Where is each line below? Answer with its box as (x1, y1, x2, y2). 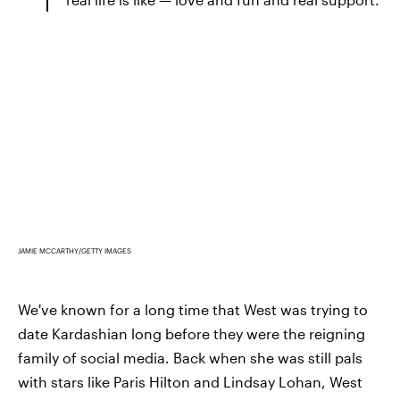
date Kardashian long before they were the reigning (18, 325, 365, 342)
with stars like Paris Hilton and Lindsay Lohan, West (18, 373, 362, 390)
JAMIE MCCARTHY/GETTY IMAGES (18, 246, 131, 255)
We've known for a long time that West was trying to (18, 301, 368, 318)
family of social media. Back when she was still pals (18, 349, 362, 366)
